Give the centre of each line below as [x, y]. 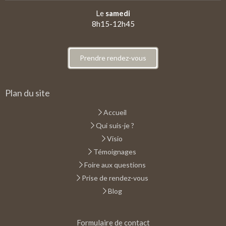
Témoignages [115, 151]
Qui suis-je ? [115, 125]
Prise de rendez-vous [115, 178]
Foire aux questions [115, 164]
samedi [118, 13]
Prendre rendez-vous [113, 58]
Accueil [115, 112]
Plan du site [27, 93]
